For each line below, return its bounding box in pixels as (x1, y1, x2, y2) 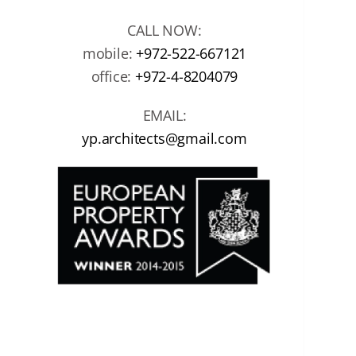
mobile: (82, 44, 137, 63)
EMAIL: (142, 106, 187, 125)
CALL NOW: (127, 21, 202, 40)
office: (91, 67, 136, 86)
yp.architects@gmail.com (82, 129, 247, 148)
